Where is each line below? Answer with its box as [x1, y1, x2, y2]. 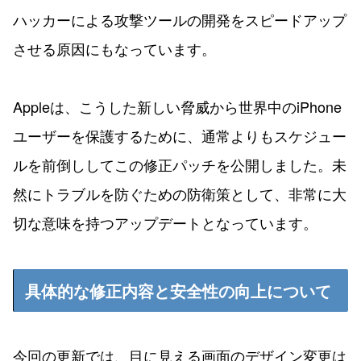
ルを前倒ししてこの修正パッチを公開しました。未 [13, 153, 346, 175]
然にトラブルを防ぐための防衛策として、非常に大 [13, 182, 346, 204]
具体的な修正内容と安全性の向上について [25, 278, 331, 302]
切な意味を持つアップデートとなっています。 [13, 211, 317, 233]
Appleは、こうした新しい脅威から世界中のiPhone [13, 95, 342, 117]
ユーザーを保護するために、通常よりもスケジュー [13, 124, 346, 146]
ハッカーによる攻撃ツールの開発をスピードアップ [13, 8, 346, 30]
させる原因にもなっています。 [13, 37, 216, 59]
